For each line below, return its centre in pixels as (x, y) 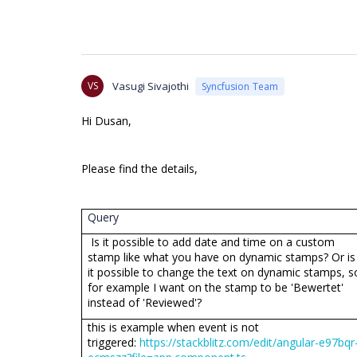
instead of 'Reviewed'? (145, 302)
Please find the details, (139, 169)
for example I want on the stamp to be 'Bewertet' (216, 287)
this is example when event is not (174, 327)
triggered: (114, 342)
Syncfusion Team (240, 86)
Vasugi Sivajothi (151, 86)
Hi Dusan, (106, 121)
